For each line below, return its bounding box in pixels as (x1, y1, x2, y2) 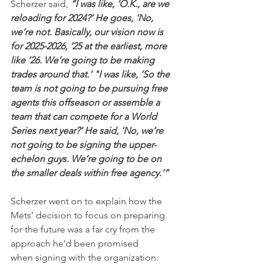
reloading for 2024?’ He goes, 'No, (11, 12, 156, 23)
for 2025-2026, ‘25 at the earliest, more (11, 40, 169, 52)
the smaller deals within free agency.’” (11, 167, 168, 178)
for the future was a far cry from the (11, 223, 157, 235)
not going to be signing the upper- (11, 139, 156, 150)
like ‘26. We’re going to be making (11, 54, 157, 66)
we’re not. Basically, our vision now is (11, 26, 166, 38)
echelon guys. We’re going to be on (11, 153, 164, 164)
